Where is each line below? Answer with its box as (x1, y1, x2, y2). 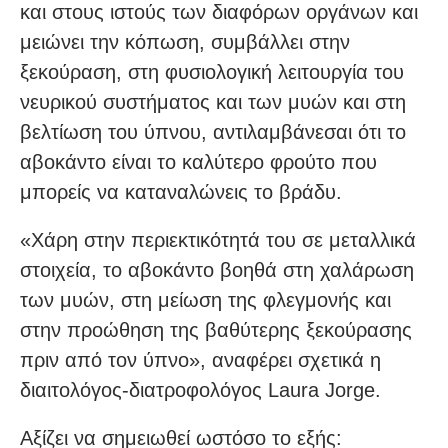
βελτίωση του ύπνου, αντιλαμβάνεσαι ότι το (20, 121, 406, 144)
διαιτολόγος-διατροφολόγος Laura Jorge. (20, 379, 381, 402)
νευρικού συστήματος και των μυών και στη (20, 91, 406, 114)
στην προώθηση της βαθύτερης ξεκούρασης (20, 319, 412, 342)
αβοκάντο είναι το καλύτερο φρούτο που (20, 151, 377, 174)
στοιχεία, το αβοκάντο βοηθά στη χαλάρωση (20, 259, 414, 282)
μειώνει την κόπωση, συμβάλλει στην (20, 31, 350, 54)
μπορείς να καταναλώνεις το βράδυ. (20, 181, 342, 204)
